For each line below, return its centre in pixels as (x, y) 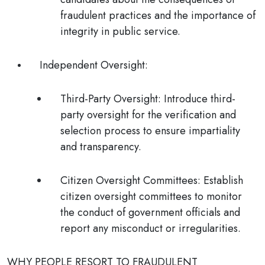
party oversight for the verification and (148, 115)
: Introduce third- (197, 99)
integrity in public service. (120, 31)
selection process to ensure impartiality (150, 131)
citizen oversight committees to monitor (151, 196)
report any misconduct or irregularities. (151, 228)
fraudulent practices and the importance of (158, 15)
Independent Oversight (92, 65)
